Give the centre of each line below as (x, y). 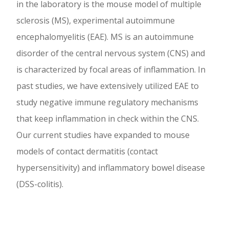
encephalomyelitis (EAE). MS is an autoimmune (105, 37)
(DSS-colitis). (40, 184)
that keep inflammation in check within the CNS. (108, 119)
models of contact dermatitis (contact (87, 152)
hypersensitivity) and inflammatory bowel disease (111, 168)
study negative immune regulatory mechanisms (107, 102)
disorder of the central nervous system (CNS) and (111, 53)
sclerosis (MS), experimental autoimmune (96, 21)
